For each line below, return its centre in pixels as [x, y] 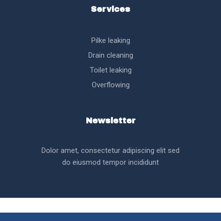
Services [110, 9]
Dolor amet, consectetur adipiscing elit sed [110, 151]
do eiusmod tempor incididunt [110, 163]
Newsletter [110, 121]
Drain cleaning [110, 55]
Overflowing [110, 85]
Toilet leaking [110, 70]
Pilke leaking [110, 41]
